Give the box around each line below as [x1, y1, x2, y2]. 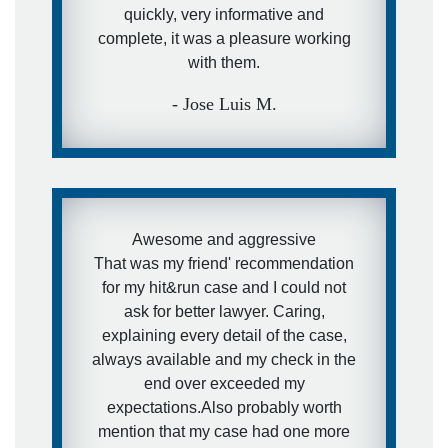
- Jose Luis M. [171, 93, 277, 114]
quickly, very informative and [124, 5, 324, 23]
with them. [188, 53, 260, 71]
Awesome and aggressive [132, 230, 316, 248]
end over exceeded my [143, 374, 305, 392]
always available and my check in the [92, 350, 356, 368]
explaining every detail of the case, [101, 326, 347, 344]
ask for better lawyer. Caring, [123, 302, 325, 320]
